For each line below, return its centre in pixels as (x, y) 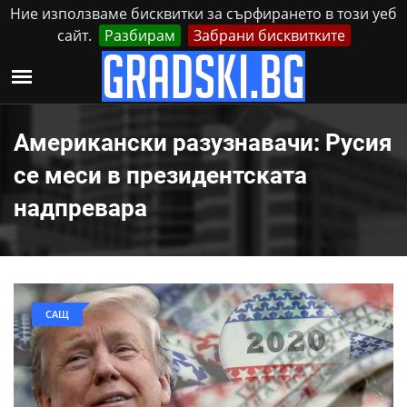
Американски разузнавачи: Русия (203, 143)
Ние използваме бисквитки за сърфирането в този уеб (203, 14)
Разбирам (139, 35)
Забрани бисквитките (269, 35)
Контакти (319, 66)
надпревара (80, 208)
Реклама (250, 66)
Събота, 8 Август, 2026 (148, 66)
